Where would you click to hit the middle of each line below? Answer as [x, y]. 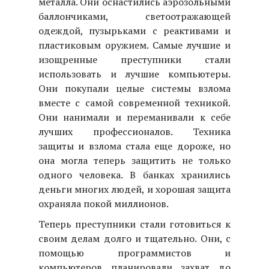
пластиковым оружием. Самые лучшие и [134, 45]
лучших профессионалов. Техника [134, 131]
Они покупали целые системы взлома [134, 88]
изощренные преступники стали [134, 59]
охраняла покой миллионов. [104, 203]
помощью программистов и [134, 252]
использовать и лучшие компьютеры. [134, 74]
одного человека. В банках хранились [134, 174]
